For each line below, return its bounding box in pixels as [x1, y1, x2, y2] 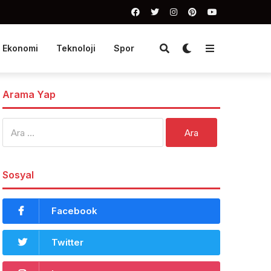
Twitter [51, 237, 83, 248]
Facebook [51, 205, 97, 217]
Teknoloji [56, 43, 96, 53]
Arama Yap [2, 88, 56, 100]
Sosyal [2, 169, 34, 181]
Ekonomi [2, 43, 38, 53]
